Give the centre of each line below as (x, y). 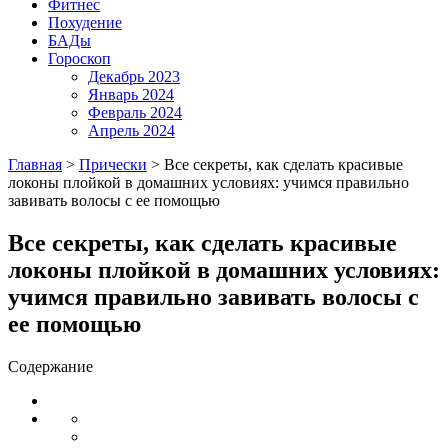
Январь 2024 (131, 94)
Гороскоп (79, 58)
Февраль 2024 (135, 112)
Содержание (50, 366)
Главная (35, 164)
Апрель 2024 (131, 130)
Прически (113, 164)
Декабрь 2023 (134, 76)
